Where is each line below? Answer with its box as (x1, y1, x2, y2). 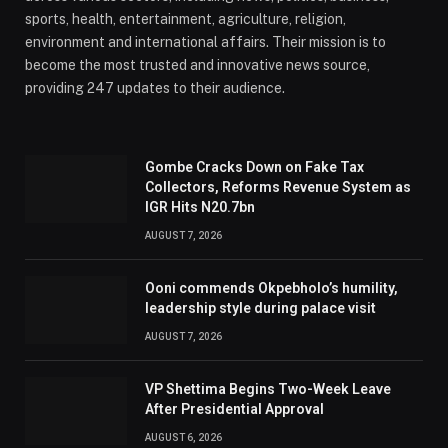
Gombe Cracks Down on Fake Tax (145, 158, 364, 175)
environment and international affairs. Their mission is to (25, 33, 386, 50)
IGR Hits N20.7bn (145, 198, 255, 215)
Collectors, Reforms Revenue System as (145, 178, 411, 195)
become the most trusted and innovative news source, (25, 56, 370, 73)
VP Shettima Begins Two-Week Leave (145, 380, 391, 397)
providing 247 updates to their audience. (25, 79, 285, 96)
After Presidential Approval (145, 400, 324, 417)
